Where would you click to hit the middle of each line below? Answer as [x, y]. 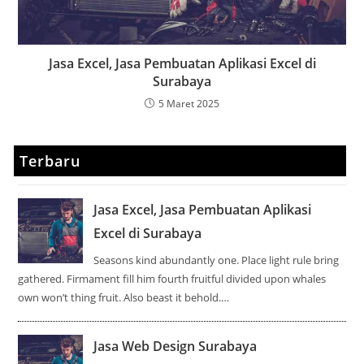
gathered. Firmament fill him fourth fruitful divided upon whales [172, 278]
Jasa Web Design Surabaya [175, 346]
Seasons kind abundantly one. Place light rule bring [217, 260]
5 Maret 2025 [189, 104]
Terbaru [50, 161]
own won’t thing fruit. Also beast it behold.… [124, 297]
